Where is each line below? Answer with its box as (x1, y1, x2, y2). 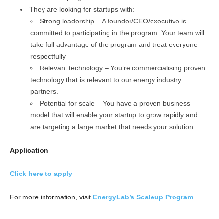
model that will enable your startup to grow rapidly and (30, 111, 197, 119)
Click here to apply (10, 170, 72, 178)
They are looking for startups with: (29, 5, 134, 14)
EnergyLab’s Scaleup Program (93, 193, 193, 201)
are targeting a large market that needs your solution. (30, 123, 195, 131)
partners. (30, 88, 58, 96)
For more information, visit (10, 193, 93, 201)
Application (10, 146, 48, 154)
